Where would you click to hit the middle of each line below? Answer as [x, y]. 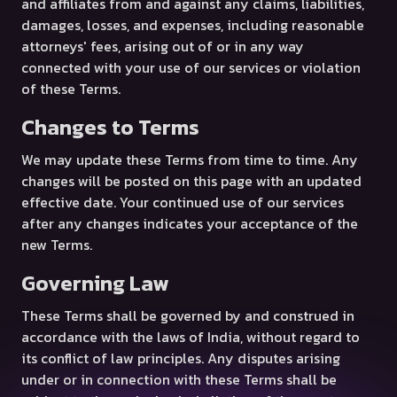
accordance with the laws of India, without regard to [191, 337]
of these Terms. [71, 89]
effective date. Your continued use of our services [183, 202]
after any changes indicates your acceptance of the [190, 223]
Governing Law [95, 283]
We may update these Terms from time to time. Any [190, 160]
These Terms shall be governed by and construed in [188, 315]
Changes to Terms [110, 127]
